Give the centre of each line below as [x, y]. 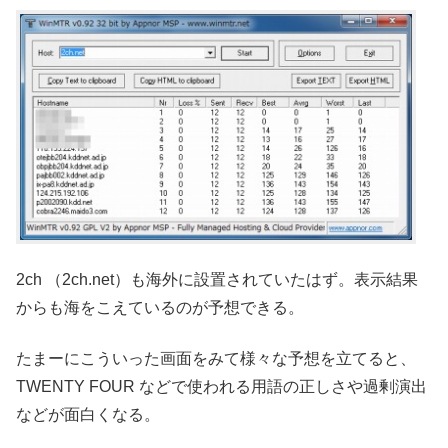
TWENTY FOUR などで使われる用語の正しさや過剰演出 [221, 386]
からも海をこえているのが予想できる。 [160, 308]
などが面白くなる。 [88, 414]
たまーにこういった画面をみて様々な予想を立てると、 [216, 358]
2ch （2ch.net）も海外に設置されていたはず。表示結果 [217, 280]
